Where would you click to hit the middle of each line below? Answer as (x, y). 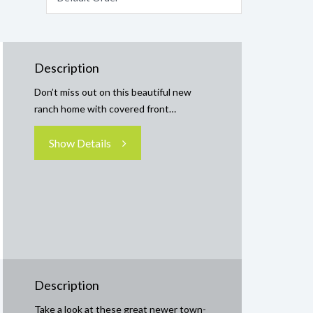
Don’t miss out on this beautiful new (113, 92)
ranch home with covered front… (105, 109)
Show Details (80, 143)
